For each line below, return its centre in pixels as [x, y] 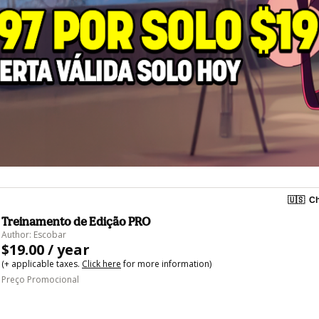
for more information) [166, 263]
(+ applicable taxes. [42, 263]
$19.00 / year [46, 249]
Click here [101, 263]
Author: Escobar [34, 234]
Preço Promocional [40, 279]
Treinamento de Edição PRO [76, 221]
